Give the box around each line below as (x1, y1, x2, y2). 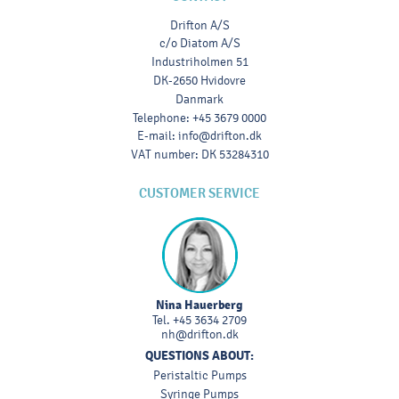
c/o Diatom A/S (159, 36, 240, 52)
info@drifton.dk (178, 128, 262, 144)
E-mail (137, 128, 172, 144)
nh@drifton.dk (160, 326, 239, 342)
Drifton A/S (169, 17, 230, 33)
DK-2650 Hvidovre (153, 73, 246, 89)
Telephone (133, 110, 186, 126)
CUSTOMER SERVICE (139, 183, 260, 201)
